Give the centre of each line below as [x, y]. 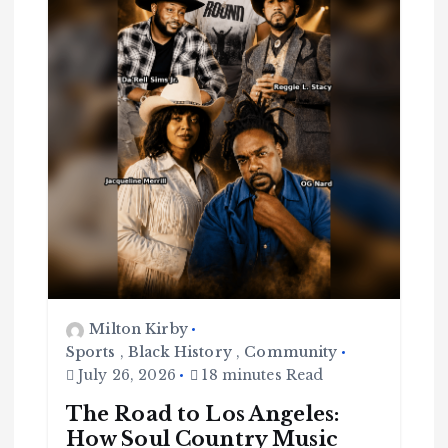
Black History [180, 352]
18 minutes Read [261, 375]
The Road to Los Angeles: [202, 413]
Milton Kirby [138, 329]
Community [291, 352]
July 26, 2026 [124, 375]
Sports [90, 352]
